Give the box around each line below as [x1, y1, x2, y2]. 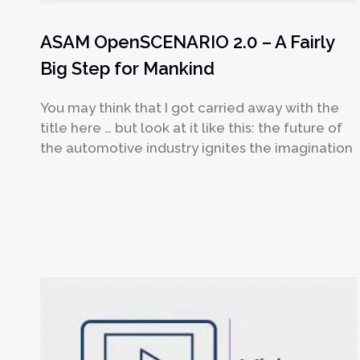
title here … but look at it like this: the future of [40, 120, 343, 137]
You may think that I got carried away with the [40, 100, 340, 117]
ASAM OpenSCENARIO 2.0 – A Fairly [40, 31, 335, 53]
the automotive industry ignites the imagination [40, 140, 354, 157]
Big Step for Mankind [40, 58, 215, 80]
